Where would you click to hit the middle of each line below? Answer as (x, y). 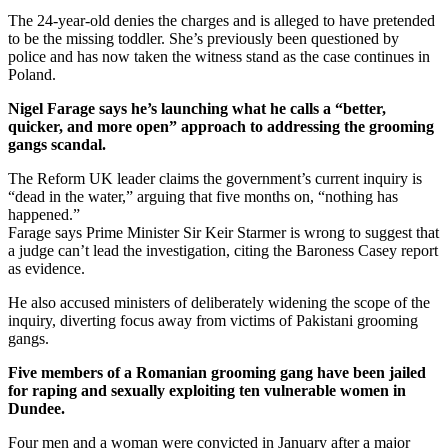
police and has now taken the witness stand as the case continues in (219, 56)
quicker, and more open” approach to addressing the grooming (221, 126)
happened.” (44, 214)
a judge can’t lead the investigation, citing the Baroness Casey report (223, 250)
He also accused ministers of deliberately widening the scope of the (219, 302)
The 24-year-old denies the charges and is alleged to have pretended (221, 20)
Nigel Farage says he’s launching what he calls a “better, (197, 108)
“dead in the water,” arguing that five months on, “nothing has (203, 196)
